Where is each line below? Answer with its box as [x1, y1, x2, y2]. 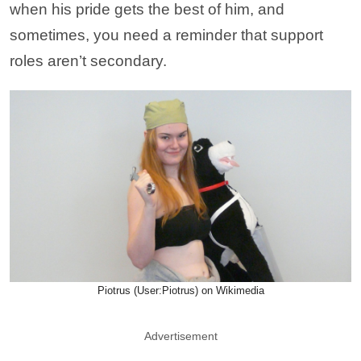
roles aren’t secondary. [10, 52, 167, 69]
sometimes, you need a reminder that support [10, 26, 323, 44]
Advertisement [143, 330, 218, 342]
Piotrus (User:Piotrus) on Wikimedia [97, 284, 264, 297]
